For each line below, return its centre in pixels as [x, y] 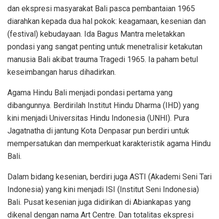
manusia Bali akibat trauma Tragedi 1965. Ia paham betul [103, 60]
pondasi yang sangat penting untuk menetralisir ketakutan [105, 47]
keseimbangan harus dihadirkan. [62, 72]
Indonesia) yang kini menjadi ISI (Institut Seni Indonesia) [103, 190]
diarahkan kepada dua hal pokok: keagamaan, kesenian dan [107, 22]
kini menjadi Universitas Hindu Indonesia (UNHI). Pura [98, 118]
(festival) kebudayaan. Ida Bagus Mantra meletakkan [96, 34]
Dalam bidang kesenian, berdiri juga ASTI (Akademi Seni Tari [109, 177]
